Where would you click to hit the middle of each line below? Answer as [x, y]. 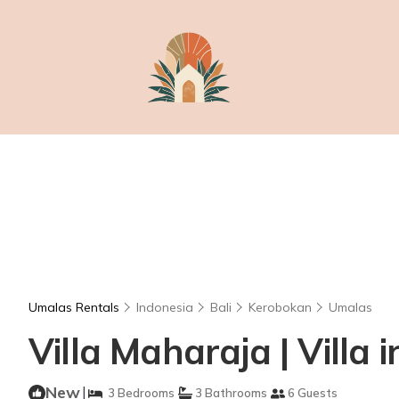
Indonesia [165, 307]
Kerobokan [280, 307]
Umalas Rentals [76, 307]
